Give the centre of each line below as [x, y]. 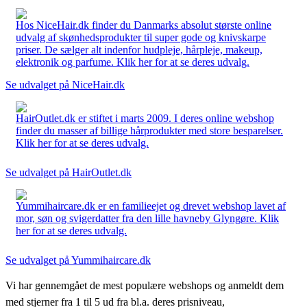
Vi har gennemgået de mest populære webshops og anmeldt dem [145, 285]
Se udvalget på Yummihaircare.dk [78, 260]
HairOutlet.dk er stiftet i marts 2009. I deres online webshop [145, 118]
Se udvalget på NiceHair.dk [65, 84]
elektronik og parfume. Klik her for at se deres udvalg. [133, 62]
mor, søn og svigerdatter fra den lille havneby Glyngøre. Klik [147, 218]
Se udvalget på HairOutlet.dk [69, 172]
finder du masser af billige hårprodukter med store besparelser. [149, 130]
